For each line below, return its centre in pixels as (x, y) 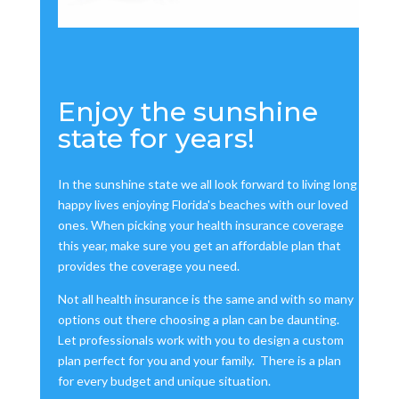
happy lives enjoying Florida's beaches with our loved (203, 205)
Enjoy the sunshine (187, 112)
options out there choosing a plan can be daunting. (198, 320)
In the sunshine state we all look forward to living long (207, 184)
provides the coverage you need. (150, 266)
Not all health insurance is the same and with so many (205, 299)
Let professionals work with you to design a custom (200, 340)
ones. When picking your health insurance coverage (200, 225)
